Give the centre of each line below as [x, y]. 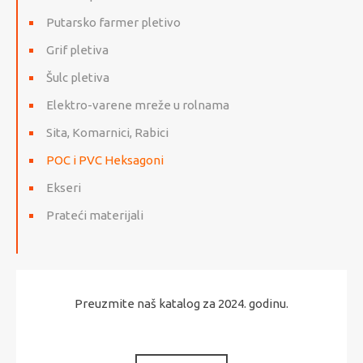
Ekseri [64, 188]
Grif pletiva [77, 50]
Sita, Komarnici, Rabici [107, 133]
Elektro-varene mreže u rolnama [138, 105]
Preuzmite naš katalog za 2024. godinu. [181, 304]
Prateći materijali [95, 216]
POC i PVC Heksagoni [105, 160]
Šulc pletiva [78, 78]
